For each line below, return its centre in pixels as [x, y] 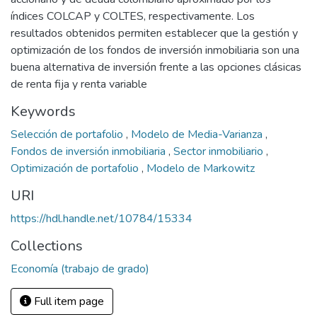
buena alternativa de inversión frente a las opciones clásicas [156, 67]
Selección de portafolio [68, 134]
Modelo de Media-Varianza [198, 134]
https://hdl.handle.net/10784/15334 [102, 219]
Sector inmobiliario [220, 151]
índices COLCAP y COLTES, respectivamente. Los [133, 16]
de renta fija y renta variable [79, 84]
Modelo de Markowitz [201, 168]
